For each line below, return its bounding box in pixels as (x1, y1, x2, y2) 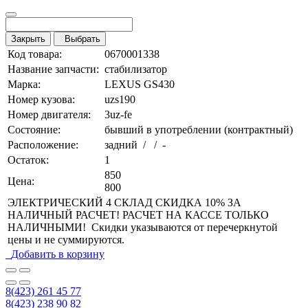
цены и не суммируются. (8, 234, 124, 246)
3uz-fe (104, 109, 132, 121)
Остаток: (8, 154, 49, 166)
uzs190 (104, 93, 135, 106)
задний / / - (104, 139, 166, 151)
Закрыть (11, 34, 45, 45)
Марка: (8, 78, 41, 91)
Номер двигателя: (8, 109, 91, 121)
